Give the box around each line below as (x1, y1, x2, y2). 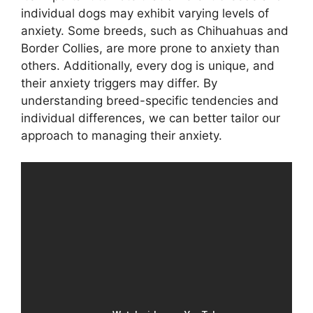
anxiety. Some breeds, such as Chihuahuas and (21, 23, 289, 38)
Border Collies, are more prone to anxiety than (21, 41, 279, 55)
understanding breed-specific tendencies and (21, 93, 279, 108)
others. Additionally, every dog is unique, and (21, 58, 275, 73)
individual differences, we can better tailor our (21, 110, 280, 125)
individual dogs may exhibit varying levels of (21, 6, 269, 20)
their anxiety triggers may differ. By (21, 75, 217, 90)
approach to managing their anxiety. (21, 128, 222, 143)
